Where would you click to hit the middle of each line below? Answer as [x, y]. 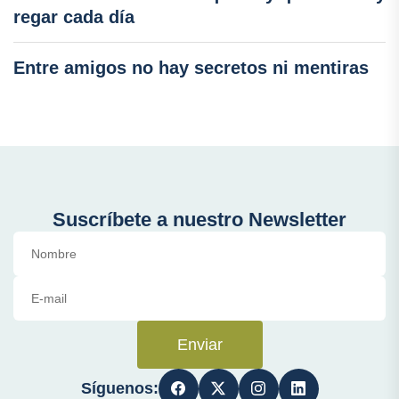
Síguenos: [119, 388]
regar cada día [74, 16]
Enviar [199, 344]
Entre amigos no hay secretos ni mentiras [191, 67]
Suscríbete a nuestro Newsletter [199, 219]
